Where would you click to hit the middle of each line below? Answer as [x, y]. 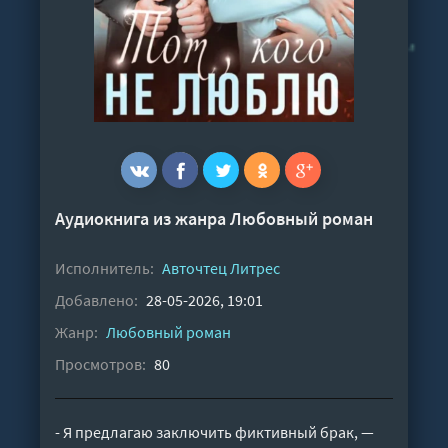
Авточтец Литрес [221, 267]
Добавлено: [96, 299]
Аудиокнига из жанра [142, 218]
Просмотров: [100, 363]
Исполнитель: [104, 267]
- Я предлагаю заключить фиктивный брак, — [214, 431]
